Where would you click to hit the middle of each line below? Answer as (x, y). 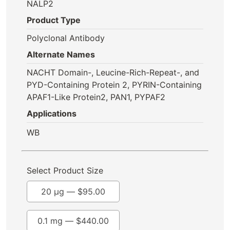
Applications (52, 113)
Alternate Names (61, 54)
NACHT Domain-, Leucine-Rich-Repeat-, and (113, 72)
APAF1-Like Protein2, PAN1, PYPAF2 (96, 97)
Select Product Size (65, 170)
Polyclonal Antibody (66, 38)
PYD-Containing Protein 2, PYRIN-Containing (114, 85)
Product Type (54, 20)
